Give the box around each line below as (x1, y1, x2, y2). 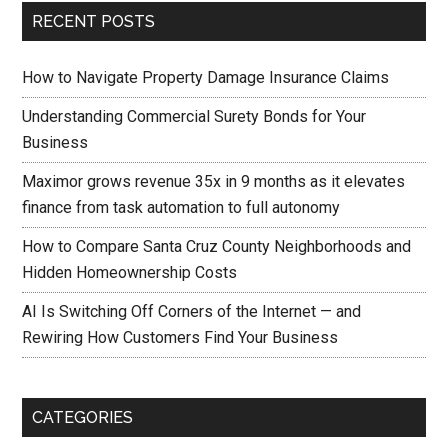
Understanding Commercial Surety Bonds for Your (22, 107, 367, 126)
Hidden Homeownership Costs (22, 263, 238, 282)
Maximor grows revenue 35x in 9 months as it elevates (22, 172, 406, 191)
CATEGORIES (32, 408, 134, 427)
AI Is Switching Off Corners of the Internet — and (22, 302, 362, 321)
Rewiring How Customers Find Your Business (22, 328, 339, 347)
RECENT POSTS (32, 12, 156, 31)
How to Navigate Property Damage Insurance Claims (22, 68, 390, 87)
